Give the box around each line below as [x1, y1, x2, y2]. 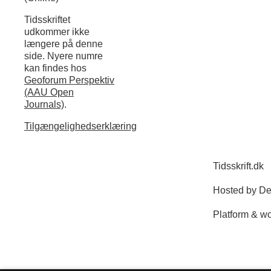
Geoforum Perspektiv [24, 74, 114, 85]
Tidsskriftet [24, 14, 70, 25]
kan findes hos [24, 62, 87, 73]
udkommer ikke [24, 26, 90, 37]
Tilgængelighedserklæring [24, 120, 137, 131]
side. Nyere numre [24, 50, 103, 61]
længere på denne [24, 38, 103, 49]
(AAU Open [24, 87, 74, 97]
